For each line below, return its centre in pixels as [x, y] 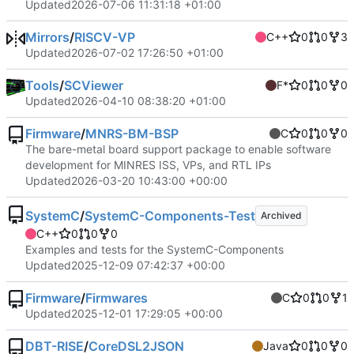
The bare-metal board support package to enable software [178, 149]
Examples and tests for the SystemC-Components [154, 250]
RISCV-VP [105, 38]
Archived [281, 216]
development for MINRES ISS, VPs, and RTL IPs [148, 165]
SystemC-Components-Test [170, 216]
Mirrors [47, 38]
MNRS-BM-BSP [132, 134]
